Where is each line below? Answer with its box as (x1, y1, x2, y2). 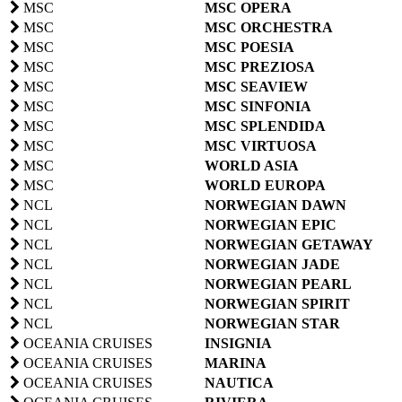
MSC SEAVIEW (205, 78, 308, 94)
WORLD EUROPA (205, 177, 326, 193)
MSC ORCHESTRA (205, 19, 333, 35)
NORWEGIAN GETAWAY (205, 236, 373, 252)
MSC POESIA (205, 39, 294, 55)
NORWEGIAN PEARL (205, 275, 352, 292)
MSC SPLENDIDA (205, 118, 326, 134)
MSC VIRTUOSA (205, 137, 317, 153)
